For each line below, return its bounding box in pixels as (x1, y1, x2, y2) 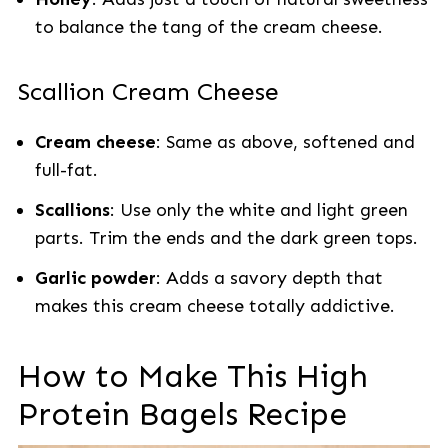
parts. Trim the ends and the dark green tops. (34, 227, 418, 249)
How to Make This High (17, 357, 368, 395)
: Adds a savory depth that (155, 267, 383, 289)
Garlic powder (34, 267, 156, 289)
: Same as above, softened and (155, 131, 415, 153)
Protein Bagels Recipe (17, 395, 347, 433)
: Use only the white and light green (109, 199, 408, 221)
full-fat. (34, 159, 98, 181)
